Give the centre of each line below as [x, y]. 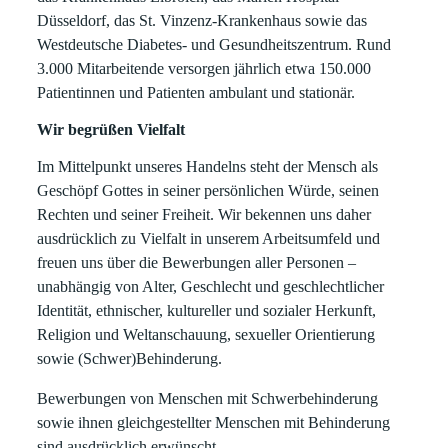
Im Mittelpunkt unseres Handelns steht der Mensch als [208, 166]
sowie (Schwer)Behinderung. [130, 358]
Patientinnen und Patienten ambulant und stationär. [196, 92]
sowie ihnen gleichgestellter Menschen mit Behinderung [214, 422]
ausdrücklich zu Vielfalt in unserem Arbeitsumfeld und [209, 238]
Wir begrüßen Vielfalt [111, 129]
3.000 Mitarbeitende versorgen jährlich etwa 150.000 [204, 68]
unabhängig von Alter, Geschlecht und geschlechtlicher [211, 286]
